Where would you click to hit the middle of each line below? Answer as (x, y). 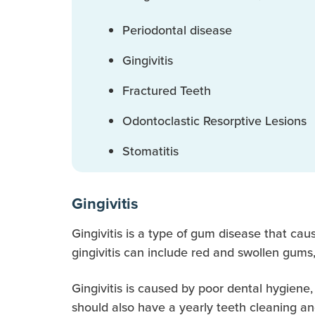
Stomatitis (150, 152)
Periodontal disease (177, 31)
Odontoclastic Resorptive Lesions (214, 121)
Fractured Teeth (167, 91)
